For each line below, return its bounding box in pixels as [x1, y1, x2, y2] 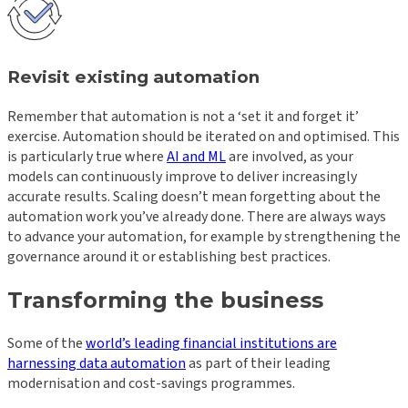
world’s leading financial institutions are [86, 333, 337, 354]
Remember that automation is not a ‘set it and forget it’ [7, 106, 359, 127]
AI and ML [167, 146, 226, 167]
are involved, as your [226, 146, 353, 167]
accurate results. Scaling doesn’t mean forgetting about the [7, 186, 381, 207]
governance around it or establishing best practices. [7, 246, 331, 267]
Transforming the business [7, 286, 323, 313]
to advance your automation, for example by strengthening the [7, 226, 401, 247]
